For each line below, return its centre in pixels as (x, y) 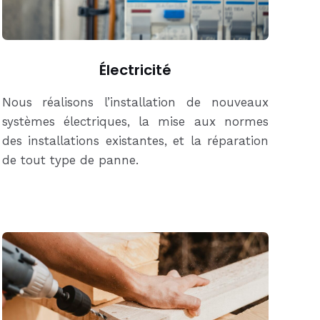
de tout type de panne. (72, 160)
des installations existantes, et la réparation (135, 141)
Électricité (135, 70)
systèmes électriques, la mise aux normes (135, 122)
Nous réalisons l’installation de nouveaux (135, 102)
